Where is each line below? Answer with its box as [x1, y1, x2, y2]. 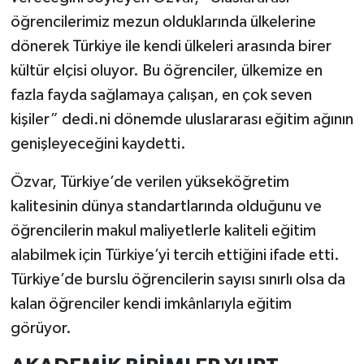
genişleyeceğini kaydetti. [10, 135, 186, 152]
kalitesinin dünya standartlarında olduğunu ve [10, 197, 322, 214]
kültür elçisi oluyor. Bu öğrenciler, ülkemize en [10, 62, 323, 79]
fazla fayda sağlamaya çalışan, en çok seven [10, 86, 312, 103]
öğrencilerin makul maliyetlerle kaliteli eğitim [10, 222, 316, 239]
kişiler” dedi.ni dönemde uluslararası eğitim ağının [10, 110, 353, 128]
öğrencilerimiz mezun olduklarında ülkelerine [10, 13, 316, 30]
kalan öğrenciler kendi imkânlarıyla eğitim [10, 295, 292, 312]
